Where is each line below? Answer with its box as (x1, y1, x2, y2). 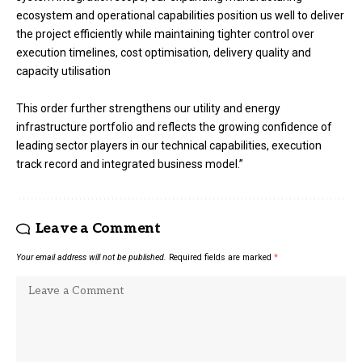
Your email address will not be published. (16, 251, 166, 263)
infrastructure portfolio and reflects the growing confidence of (16, 120, 332, 133)
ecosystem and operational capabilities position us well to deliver (16, 9, 344, 23)
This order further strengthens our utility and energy (16, 101, 280, 115)
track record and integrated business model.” (16, 157, 246, 170)
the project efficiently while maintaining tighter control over (16, 27, 314, 41)
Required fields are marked (169, 251, 274, 263)
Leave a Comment (35, 220, 161, 237)
